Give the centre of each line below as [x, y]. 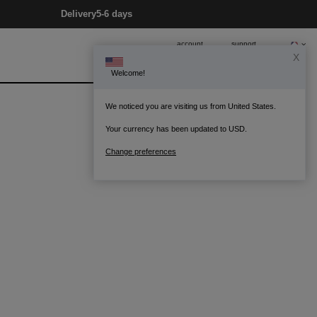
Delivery [78, 14]
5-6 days [114, 14]
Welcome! [128, 73]
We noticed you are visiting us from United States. [191, 106]
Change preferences [141, 152]
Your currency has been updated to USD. [176, 129]
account [190, 44]
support [244, 44]
